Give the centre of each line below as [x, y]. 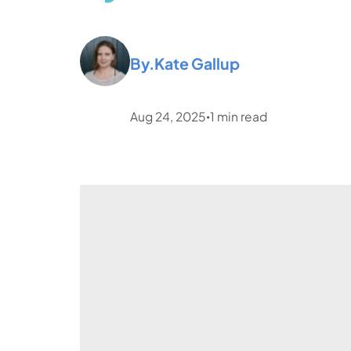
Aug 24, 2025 [168, 116]
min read [242, 116]
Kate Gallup [197, 63]
